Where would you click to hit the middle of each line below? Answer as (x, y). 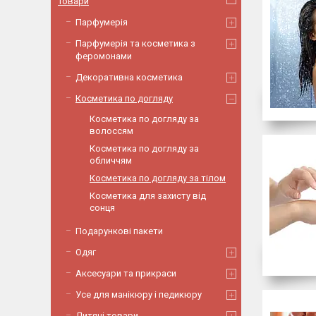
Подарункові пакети (119, 231)
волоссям (111, 131)
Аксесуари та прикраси (126, 273)
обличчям (111, 160)
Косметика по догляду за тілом (158, 178)
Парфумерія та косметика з (135, 43)
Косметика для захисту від (148, 196)
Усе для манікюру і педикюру (139, 294)
